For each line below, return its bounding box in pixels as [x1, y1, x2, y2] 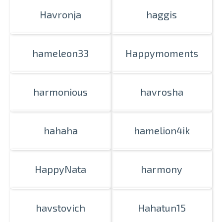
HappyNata [35, 163, 86, 175]
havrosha [140, 86, 183, 98]
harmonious [33, 86, 88, 98]
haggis [146, 8, 177, 20]
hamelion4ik [133, 124, 190, 136]
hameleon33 [32, 47, 89, 59]
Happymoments [125, 47, 198, 59]
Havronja [40, 8, 81, 20]
